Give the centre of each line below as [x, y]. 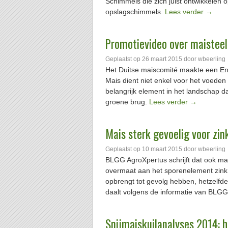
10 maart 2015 [162, 149]
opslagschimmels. [135, 12]
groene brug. [127, 102]
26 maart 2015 [162, 59]
